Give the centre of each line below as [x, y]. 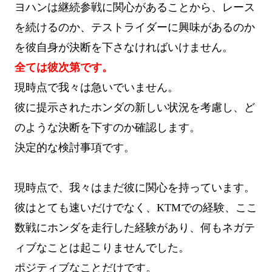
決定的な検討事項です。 [75, 147]
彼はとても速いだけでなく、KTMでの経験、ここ [136, 207]
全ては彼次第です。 [64, 67]
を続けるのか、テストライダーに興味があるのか [135, 27]
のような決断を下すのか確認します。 [107, 127]
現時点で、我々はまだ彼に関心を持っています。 [135, 187]
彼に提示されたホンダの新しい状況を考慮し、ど [135, 107]
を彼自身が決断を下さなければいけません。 [124, 47]
